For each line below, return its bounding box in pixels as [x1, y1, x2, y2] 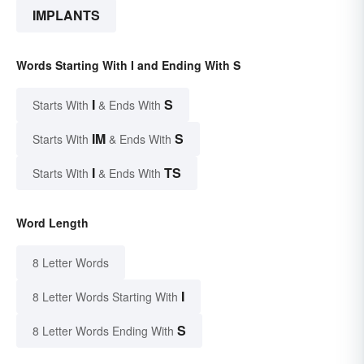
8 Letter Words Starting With [32, 288, 178, 305]
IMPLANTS [32, 5, 100, 24]
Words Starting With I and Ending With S [16, 56, 240, 73]
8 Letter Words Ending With [32, 322, 174, 339]
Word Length [16, 214, 89, 231]
